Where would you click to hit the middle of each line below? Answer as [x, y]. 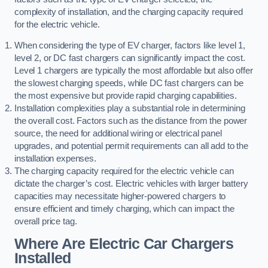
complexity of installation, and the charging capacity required [129, 12]
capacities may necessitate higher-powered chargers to [120, 197]
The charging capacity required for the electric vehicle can [124, 171]
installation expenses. [55, 159]
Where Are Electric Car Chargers [124, 243]
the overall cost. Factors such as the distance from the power [131, 121]
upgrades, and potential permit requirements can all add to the [131, 146]
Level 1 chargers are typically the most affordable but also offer [134, 71]
